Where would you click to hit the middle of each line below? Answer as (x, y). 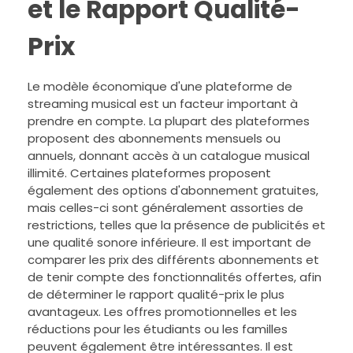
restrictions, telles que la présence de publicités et (176, 225)
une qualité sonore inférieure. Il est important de (169, 242)
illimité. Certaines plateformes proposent (149, 173)
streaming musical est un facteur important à (163, 104)
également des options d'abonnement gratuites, (173, 190)
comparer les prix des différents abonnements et (173, 260)
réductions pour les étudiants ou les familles (158, 329)
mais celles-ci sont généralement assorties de (165, 208)
